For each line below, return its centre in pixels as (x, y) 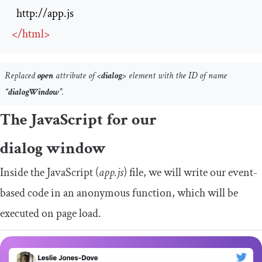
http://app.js (45, 14)
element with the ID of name (177, 76)
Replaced (21, 76)
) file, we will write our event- (190, 173)
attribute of (75, 76)
